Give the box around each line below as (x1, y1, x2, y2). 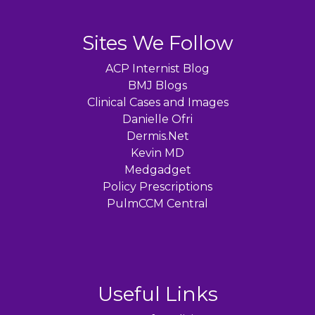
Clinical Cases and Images (86, 96, 229, 109)
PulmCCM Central (107, 197, 208, 210)
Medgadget (124, 163, 191, 176)
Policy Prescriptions (103, 180, 212, 193)
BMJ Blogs (128, 79, 187, 92)
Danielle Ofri (122, 112, 193, 126)
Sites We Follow (82, 31, 233, 55)
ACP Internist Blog (105, 62, 210, 75)
